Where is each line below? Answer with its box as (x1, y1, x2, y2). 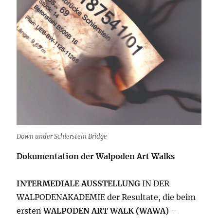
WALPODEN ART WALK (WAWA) (43, 206, 171, 216)
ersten (17, 206, 44, 216)
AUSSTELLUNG (81, 179, 141, 189)
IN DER (140, 179, 170, 189)
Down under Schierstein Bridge (17, 132, 108, 141)
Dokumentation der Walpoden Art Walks (17, 151, 175, 162)
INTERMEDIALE (17, 179, 80, 189)
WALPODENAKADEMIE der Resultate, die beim (17, 192, 196, 202)
